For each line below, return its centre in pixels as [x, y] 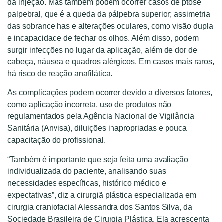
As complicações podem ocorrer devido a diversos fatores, [110, 93]
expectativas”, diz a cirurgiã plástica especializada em [102, 195]
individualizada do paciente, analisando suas [87, 171]
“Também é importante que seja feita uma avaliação [98, 159]
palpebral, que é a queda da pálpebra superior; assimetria [109, 14]
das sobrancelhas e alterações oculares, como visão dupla [110, 26]
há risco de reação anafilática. [60, 73]
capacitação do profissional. [56, 140]
